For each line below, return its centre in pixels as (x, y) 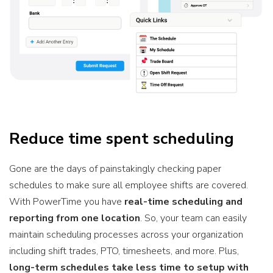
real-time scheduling (175, 201)
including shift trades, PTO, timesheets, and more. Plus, (124, 251)
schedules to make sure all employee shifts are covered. (129, 185)
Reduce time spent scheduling (122, 139)
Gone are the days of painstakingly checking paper (115, 168)
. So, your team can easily (193, 218)
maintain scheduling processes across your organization (126, 234)
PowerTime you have (79, 201)
